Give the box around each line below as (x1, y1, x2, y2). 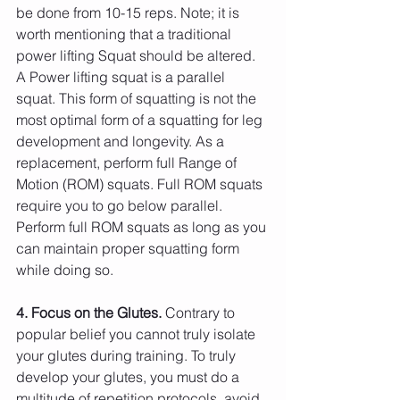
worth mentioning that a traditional (16, 25, 235, 44)
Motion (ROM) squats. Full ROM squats (16, 175, 266, 194)
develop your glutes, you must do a (16, 368, 243, 387)
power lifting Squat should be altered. (16, 46, 259, 65)
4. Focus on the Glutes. (16, 304, 162, 322)
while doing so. (16, 261, 113, 279)
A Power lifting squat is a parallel (16, 68, 229, 87)
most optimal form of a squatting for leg (16, 111, 266, 129)
